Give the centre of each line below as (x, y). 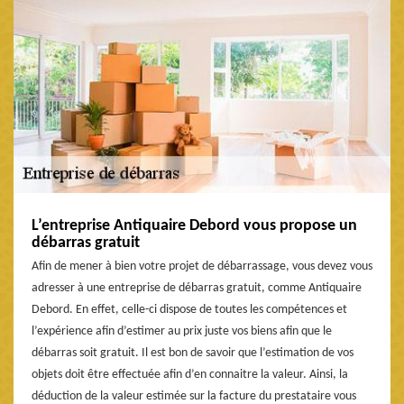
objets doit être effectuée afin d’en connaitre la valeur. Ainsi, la (190, 374)
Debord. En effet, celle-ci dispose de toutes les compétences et (189, 309)
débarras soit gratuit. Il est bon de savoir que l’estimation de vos (193, 353)
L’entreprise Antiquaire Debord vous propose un (194, 225)
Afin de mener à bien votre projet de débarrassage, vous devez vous (202, 266)
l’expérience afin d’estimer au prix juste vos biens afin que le (182, 331)
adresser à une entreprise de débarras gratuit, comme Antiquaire (197, 288)
